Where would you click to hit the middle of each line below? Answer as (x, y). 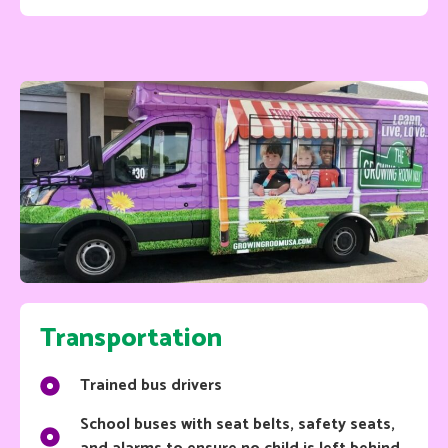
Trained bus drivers (151, 385)
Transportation (131, 338)
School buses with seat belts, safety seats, (237, 424)
